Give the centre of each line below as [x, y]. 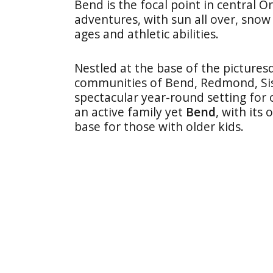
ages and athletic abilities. [147, 34]
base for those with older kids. [159, 126]
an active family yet [130, 112]
